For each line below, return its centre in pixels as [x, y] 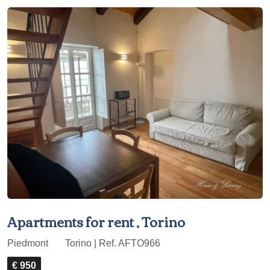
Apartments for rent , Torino [96, 221]
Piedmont [29, 243]
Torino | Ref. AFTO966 [111, 243]
